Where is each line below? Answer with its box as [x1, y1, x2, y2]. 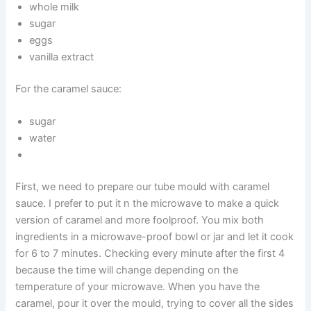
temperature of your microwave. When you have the [15, 280, 260, 294]
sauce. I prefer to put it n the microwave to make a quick [15, 197, 280, 210]
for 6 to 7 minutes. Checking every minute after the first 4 [15, 247, 285, 260]
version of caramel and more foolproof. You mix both [15, 214, 264, 227]
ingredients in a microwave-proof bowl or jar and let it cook [15, 230, 294, 244]
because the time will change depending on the [15, 264, 239, 277]
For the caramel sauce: [15, 83, 122, 96]
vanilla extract [29, 51, 94, 64]
